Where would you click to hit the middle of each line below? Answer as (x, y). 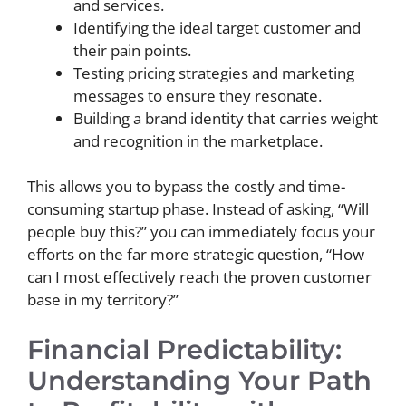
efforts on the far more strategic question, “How (196, 254)
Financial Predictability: (184, 349)
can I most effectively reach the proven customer (199, 277)
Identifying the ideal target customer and (217, 27)
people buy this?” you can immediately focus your (201, 232)
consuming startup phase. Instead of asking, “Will (198, 209)
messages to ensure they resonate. (198, 95)
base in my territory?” (103, 300)
